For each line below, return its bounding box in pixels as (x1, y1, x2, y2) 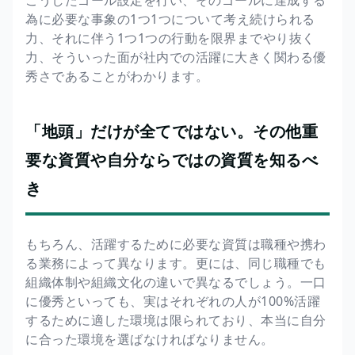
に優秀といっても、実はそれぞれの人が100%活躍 (25, 292, 320, 310)
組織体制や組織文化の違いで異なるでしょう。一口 (25, 273, 326, 291)
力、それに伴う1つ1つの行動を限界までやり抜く (25, 29, 315, 47)
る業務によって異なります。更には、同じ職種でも (25, 254, 326, 272)
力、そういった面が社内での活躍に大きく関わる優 (25, 48, 326, 66)
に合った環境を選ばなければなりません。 (25, 330, 274, 348)
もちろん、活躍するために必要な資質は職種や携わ (25, 235, 326, 253)
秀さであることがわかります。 (25, 67, 208, 85)
